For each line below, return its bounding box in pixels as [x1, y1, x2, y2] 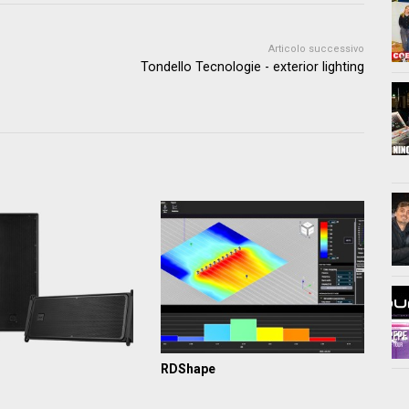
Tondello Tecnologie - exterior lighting [141, 58, 364, 75]
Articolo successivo [268, 42, 364, 55]
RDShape [160, 362, 215, 377]
